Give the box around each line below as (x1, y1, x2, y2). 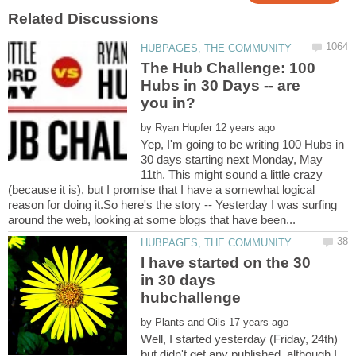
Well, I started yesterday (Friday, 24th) (141, 332, 339, 346)
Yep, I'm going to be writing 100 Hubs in (141, 137, 345, 151)
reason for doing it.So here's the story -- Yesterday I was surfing (8, 197, 337, 211)
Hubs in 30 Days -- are (141, 76, 301, 94)
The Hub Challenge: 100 (141, 59, 316, 76)
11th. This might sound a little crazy (141, 167, 323, 181)
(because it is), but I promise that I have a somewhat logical (8, 182, 315, 196)
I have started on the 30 (141, 254, 311, 272)
